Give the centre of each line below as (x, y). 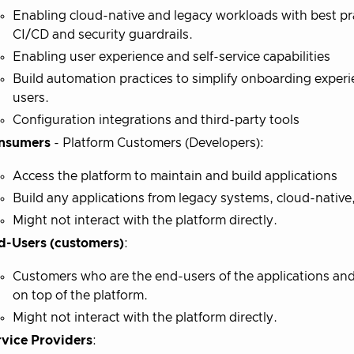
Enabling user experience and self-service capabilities (171, 56)
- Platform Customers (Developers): (157, 143)
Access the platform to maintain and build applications (175, 176)
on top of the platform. (80, 295)
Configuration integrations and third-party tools (156, 120)
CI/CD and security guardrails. (103, 34)
